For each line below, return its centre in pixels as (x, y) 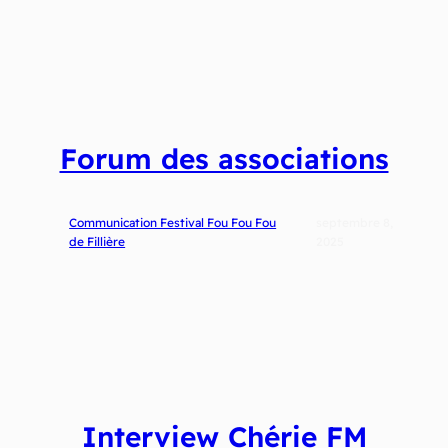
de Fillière (97, 241)
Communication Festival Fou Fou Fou (173, 222)
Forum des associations (224, 158)
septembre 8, (354, 222)
